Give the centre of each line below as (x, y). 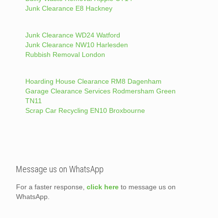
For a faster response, (51, 187)
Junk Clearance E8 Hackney (69, 8)
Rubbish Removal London (65, 54)
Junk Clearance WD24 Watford (73, 35)
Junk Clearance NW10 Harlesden (76, 45)
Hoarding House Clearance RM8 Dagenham (93, 81)
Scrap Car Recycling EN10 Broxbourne (85, 110)
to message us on (147, 187)
